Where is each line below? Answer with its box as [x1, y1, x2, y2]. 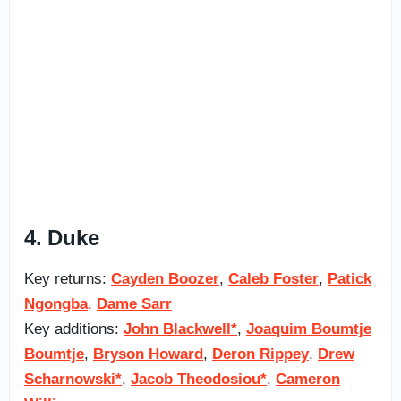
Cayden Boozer [111, 269, 219, 287]
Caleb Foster [228, 269, 319, 287]
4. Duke [24, 225, 99, 250]
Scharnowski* [24, 370, 122, 388]
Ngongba [24, 294, 88, 312]
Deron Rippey [212, 345, 309, 363]
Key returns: [24, 269, 111, 287]
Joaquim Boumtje [246, 320, 371, 337]
